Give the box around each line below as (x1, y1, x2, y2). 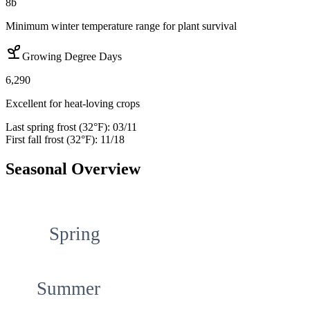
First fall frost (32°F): (6, 134, 98, 146)
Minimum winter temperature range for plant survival (6, 20, 237, 33)
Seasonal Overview (6, 160, 140, 179)
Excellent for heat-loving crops (6, 98, 140, 110)
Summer (37, 278, 101, 300)
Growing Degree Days (22, 51, 122, 63)
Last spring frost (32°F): (6, 121, 110, 134)
